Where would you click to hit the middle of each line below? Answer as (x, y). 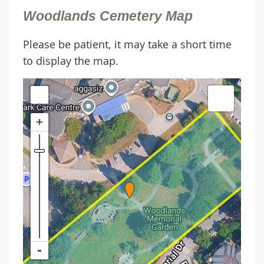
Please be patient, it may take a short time (127, 44)
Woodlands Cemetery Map (108, 16)
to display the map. (71, 60)
